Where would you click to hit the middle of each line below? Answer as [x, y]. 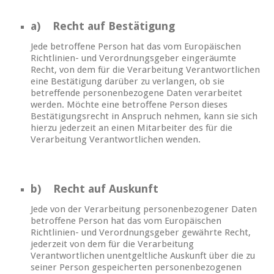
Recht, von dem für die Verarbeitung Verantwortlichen [145, 70]
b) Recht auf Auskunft [94, 189]
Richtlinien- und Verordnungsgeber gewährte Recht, [141, 233]
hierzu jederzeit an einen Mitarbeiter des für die [131, 128]
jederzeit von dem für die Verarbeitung [112, 244]
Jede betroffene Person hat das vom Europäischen [136, 47]
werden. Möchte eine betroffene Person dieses [129, 105]
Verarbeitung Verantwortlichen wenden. [116, 140]
